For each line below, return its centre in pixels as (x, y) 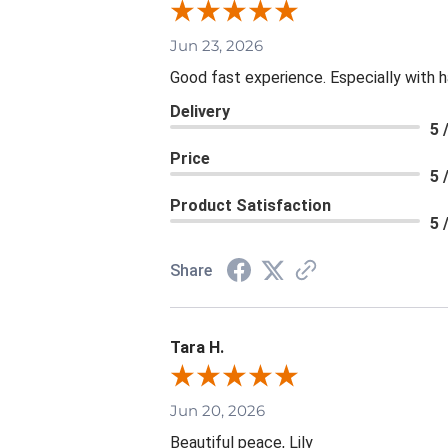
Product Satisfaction (250, 206)
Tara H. (197, 348)
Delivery (200, 112)
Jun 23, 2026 (216, 46)
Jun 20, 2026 (217, 411)
